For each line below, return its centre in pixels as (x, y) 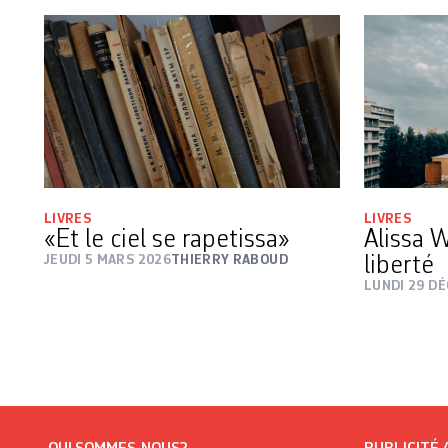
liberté (399, 265)
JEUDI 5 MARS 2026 (107, 259)
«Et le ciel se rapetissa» (167, 239)
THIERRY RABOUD (229, 259)
